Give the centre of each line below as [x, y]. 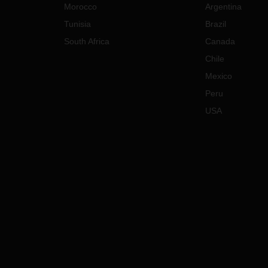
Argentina [223, 7]
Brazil [215, 24]
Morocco [80, 7]
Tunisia [77, 24]
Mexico [218, 76]
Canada [220, 42]
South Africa [87, 42]
